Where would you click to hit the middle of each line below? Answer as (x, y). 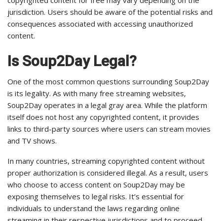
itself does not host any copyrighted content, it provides (103, 117)
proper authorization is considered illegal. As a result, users (108, 173)
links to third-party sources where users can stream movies (109, 129)
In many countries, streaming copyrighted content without (106, 161)
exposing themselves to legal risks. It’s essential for (96, 197)
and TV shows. (32, 141)
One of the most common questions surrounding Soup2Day (108, 82)
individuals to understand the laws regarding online (93, 208)
